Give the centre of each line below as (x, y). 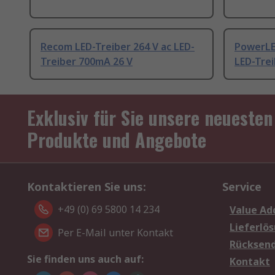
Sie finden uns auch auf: (85, 259)
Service (242, 187)
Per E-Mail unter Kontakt (115, 233)
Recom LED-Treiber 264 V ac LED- (118, 47)
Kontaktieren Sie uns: (87, 187)
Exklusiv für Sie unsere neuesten (150, 118)
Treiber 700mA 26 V (87, 62)
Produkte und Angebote (117, 140)
